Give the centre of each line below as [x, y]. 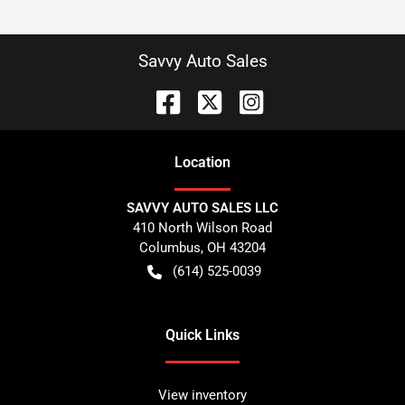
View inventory [202, 395]
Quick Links [202, 335]
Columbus [170, 248]
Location [202, 162]
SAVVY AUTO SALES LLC [202, 208]
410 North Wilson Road [202, 228]
